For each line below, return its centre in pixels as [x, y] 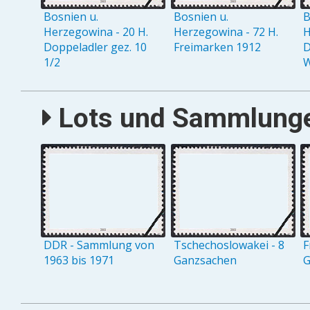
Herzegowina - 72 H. [226, 32]
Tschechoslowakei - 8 [229, 245]
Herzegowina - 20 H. [96, 32]
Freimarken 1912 [217, 47]
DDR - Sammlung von [99, 245]
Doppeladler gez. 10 [95, 47]
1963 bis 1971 [79, 260]
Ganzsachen [205, 260]
